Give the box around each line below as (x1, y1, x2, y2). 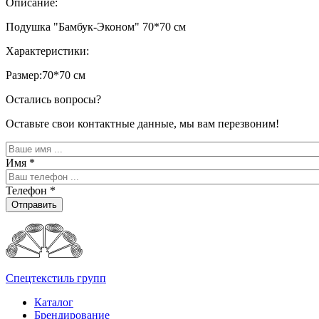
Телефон (6, 184, 50, 197)
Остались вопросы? (6, 93, 101, 106)
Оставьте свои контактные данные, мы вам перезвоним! (6, 117, 279, 130)
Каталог (34, 296, 73, 309)
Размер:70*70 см (6, 69, 85, 82)
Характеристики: (6, 45, 92, 58)
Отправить (11, 199, 57, 211)
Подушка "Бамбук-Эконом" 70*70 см (6, 21, 186, 33)
